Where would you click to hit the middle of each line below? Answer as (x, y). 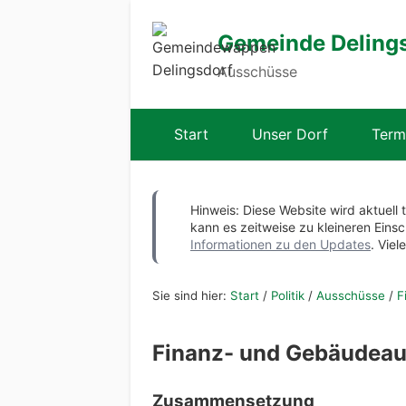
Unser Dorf (290, 134)
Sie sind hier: (191, 296)
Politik (288, 296)
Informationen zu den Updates (280, 244)
